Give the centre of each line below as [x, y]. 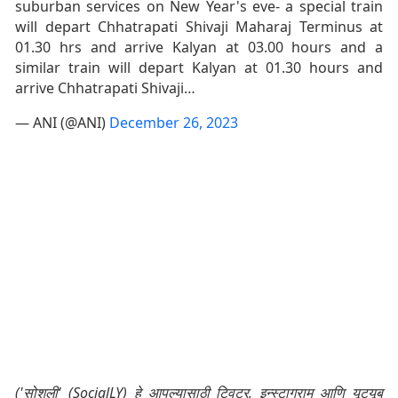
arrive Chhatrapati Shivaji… [105, 88]
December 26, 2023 [174, 123]
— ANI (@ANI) [62, 123]
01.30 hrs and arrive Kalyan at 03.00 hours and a [199, 48]
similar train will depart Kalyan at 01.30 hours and [199, 68]
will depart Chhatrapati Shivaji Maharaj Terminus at [199, 27]
